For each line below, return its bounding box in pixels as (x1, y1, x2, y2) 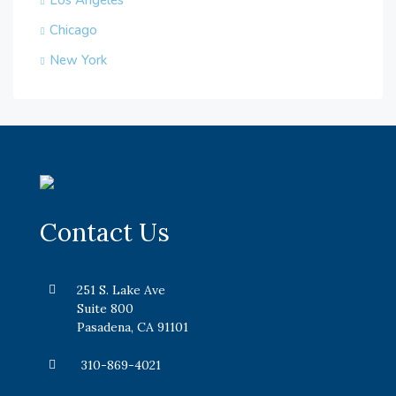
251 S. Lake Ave (77, 282, 165, 299)
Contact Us (40, 217, 170, 249)
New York (49, 51, 107, 70)
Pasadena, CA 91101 (77, 319, 188, 336)
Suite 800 (77, 301, 133, 317)
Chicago (49, 21, 97, 40)
